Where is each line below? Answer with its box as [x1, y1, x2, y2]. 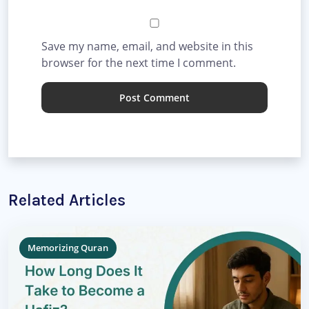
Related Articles [8, 190, 126, 210]
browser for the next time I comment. [41, 55, 236, 71]
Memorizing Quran [28, 241, 108, 255]
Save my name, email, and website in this [41, 39, 253, 54]
